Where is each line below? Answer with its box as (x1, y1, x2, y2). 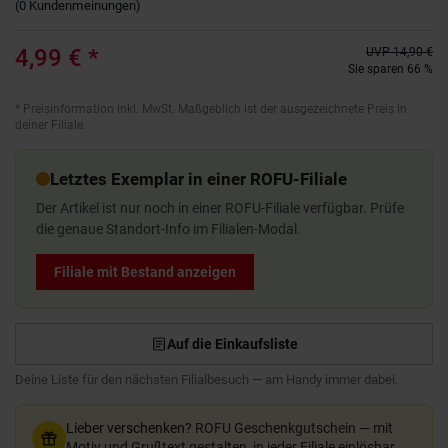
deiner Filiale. (15, 117, 86, 132)
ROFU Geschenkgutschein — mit (192, 419, 393, 436)
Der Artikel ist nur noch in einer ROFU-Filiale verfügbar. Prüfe (36, 199, 404, 216)
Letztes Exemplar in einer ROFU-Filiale (50, 168, 347, 189)
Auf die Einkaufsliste (166, 335, 298, 352)
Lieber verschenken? (66, 419, 192, 436)
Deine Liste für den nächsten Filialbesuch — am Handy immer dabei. (15, 371, 398, 387)
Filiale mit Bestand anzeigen (54, 263, 236, 280)
